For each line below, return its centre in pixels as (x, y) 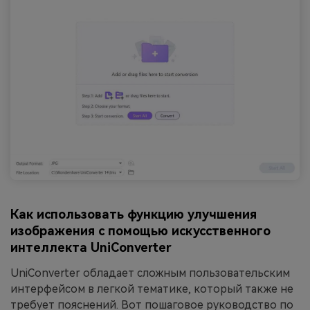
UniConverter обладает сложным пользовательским (150, 273)
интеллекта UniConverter (91, 248)
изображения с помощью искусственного (140, 231)
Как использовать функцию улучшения (134, 215)
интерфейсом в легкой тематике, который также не (152, 289)
